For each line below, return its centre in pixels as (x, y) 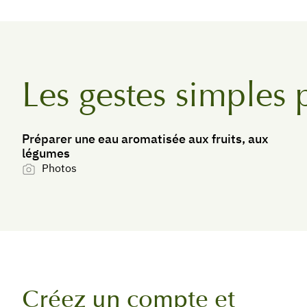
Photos (59, 168)
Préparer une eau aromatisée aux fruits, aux (145, 139)
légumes (46, 153)
